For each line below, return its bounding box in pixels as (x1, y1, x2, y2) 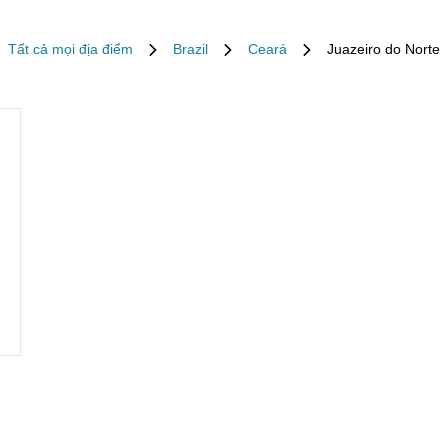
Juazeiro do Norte (327, 41, 440, 57)
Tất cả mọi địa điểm (8, 41, 133, 57)
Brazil (173, 41, 208, 57)
